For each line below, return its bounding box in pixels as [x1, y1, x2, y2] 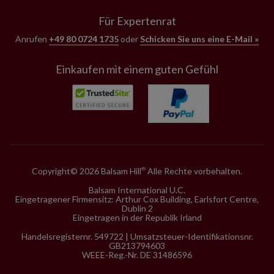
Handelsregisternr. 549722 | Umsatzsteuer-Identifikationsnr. [21, 231, 253, 242]
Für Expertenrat [98, 13, 176, 28]
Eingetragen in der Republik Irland [72, 212, 202, 223]
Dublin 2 [121, 202, 153, 213]
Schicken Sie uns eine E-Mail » [140, 33, 259, 44]
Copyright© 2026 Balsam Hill [32, 165, 141, 176]
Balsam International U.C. [89, 184, 185, 195]
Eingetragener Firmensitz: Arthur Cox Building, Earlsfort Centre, [15, 193, 259, 204]
